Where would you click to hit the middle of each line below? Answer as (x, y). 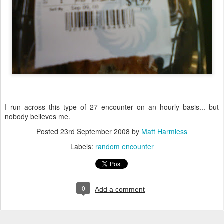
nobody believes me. (38, 116)
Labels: (83, 146)
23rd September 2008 (95, 131)
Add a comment (120, 189)
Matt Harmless (164, 131)
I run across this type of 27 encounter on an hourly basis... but (112, 107)
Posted (48, 131)
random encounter (124, 146)
